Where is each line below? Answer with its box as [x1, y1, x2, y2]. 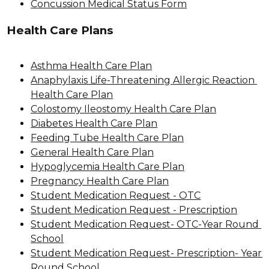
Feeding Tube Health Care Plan [31, 131, 184, 144]
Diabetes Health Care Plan [31, 117, 158, 129]
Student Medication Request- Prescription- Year [31, 247, 262, 259]
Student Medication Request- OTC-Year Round [31, 218, 259, 230]
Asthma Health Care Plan [31, 59, 153, 71]
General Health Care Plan [31, 146, 154, 158]
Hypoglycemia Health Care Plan [31, 160, 185, 172]
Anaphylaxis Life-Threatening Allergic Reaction [31, 74, 255, 86]
